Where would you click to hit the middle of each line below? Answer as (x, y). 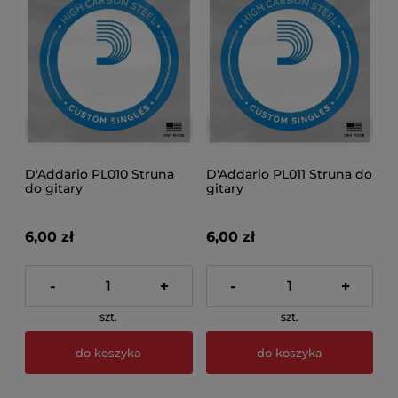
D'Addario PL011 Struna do (289, 174)
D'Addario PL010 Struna (99, 174)
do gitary (54, 188)
